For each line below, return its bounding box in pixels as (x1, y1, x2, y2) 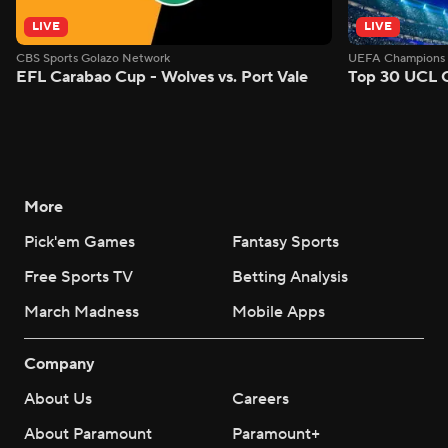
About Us (24, 388, 92, 409)
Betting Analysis (232, 266, 348, 287)
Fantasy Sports (232, 231, 339, 252)
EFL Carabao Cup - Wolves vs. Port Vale (16, 66, 308, 87)
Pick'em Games (24, 231, 135, 252)
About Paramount (24, 423, 152, 444)
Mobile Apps (232, 301, 325, 322)
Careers (232, 388, 289, 409)
